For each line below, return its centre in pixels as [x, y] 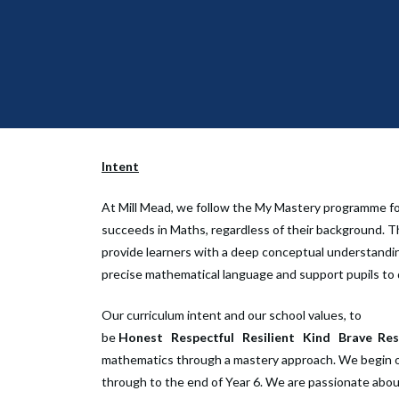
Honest [141, 337]
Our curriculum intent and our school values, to [232, 315]
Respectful [204, 337]
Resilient [270, 337]
